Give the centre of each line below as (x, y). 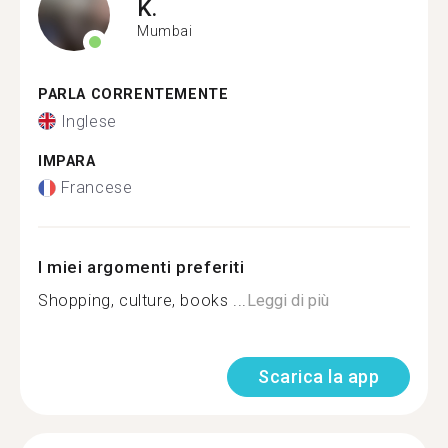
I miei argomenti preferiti (141, 267)
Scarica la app (318, 376)
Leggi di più (287, 300)
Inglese (88, 121)
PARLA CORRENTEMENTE (133, 94)
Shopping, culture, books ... (142, 300)
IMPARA (67, 161)
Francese (96, 187)
